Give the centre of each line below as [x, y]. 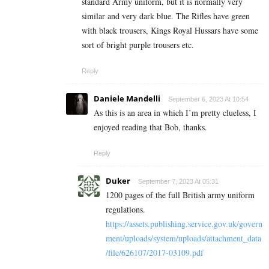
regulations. [125, 209]
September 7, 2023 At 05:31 [178, 181]
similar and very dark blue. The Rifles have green [166, 16]
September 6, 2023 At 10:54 [208, 99]
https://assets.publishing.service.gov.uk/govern [184, 223]
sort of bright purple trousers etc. [138, 44]
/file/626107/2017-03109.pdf [155, 252]
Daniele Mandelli [127, 98]
